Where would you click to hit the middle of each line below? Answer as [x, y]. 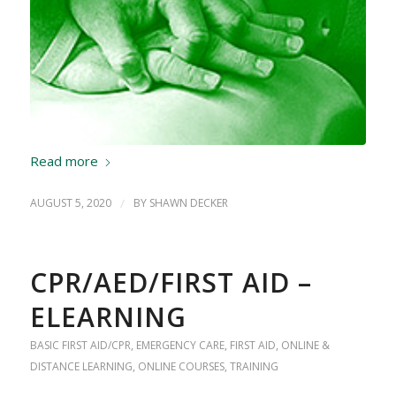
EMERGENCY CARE [180, 346]
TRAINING [254, 367]
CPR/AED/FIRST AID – [171, 283]
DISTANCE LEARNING [81, 367]
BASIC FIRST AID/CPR [80, 346]
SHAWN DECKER [188, 203]
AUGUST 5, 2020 [70, 203]
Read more [64, 160]
